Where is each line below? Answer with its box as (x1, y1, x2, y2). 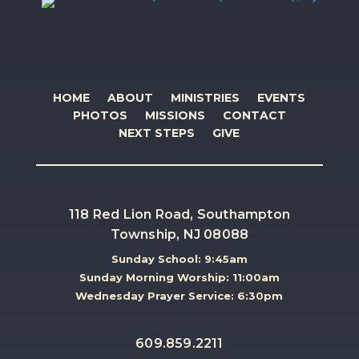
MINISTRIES (171, 91, 240, 106)
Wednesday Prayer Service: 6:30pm (75, 289, 284, 303)
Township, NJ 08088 (110, 227, 249, 243)
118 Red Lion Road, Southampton (68, 207, 290, 223)
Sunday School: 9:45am (111, 252, 248, 266)
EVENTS (257, 91, 306, 106)
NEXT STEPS (119, 126, 196, 141)
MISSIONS (144, 108, 205, 123)
